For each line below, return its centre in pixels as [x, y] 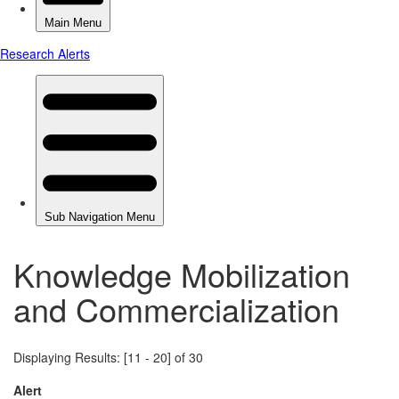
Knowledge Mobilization [182, 273]
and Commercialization [176, 308]
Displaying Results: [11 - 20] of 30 [108, 357]
